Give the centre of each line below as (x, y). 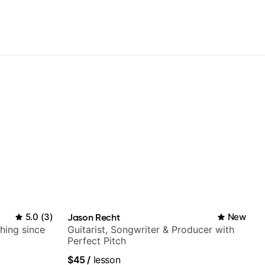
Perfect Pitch (97, 241)
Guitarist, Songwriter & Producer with (151, 230)
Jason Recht (94, 217)
